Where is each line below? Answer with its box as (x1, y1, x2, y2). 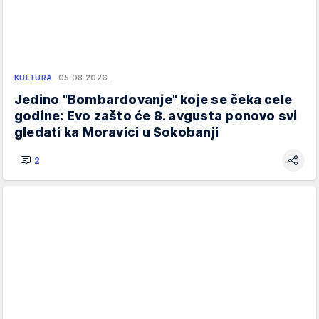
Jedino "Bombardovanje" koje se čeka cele (14, 92, 293, 108)
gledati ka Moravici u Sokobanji (14, 125, 219, 140)
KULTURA (14, 73, 53, 83)
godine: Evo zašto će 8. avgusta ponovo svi (14, 108, 298, 124)
